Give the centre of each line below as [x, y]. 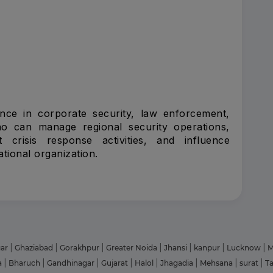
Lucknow [245, 247]
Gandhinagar [72, 263]
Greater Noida [133, 247]
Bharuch [25, 263]
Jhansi [176, 247]
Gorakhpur [80, 247]
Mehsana [217, 263]
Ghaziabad [35, 247]
